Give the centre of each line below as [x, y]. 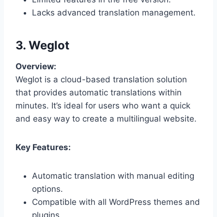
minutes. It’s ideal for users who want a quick [103, 105]
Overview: [36, 66]
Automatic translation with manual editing [113, 176]
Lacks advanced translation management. [114, 12]
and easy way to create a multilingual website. [106, 118]
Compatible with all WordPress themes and [116, 202]
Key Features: [43, 147]
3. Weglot [42, 45]
